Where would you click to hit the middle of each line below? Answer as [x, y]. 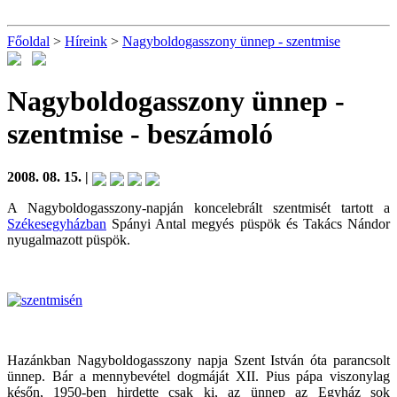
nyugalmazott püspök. [69, 239]
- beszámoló [198, 133]
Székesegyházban [57, 223]
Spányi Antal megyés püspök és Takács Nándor [248, 223]
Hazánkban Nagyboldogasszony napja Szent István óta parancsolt [198, 360]
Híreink [86, 41]
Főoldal [28, 41]
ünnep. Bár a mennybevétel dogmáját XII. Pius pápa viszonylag [198, 376]
